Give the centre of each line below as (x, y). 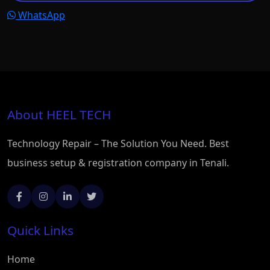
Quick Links (40, 230)
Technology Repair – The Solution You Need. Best (118, 143)
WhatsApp (40, 15)
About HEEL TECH (59, 115)
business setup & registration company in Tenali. (118, 163)
